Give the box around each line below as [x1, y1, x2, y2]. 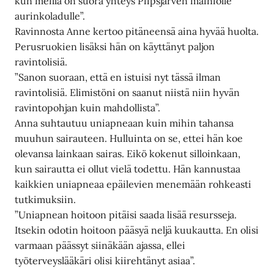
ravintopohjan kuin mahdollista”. [15, 101, 161, 114]
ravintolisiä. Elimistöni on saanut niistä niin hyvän [15, 86, 240, 98]
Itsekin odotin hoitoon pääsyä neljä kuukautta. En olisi [15, 223, 259, 236]
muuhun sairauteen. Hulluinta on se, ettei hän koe [15, 131, 243, 144]
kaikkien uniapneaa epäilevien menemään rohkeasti [15, 177, 252, 190]
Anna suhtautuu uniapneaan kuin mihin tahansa [15, 116, 234, 129]
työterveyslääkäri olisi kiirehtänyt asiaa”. [15, 254, 196, 267]
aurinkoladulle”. [15, 9, 86, 22]
